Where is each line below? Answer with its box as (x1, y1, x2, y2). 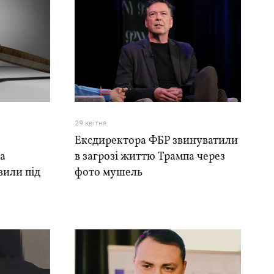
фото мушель (74, 165, 143, 180)
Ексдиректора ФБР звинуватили (74, 133, 238, 149)
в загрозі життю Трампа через (74, 149, 225, 165)
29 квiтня (74, 118, 106, 127)
